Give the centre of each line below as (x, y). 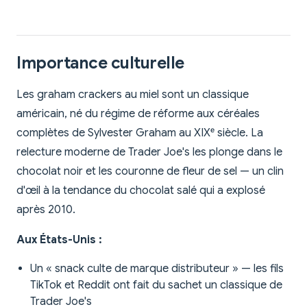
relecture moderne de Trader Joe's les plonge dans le (149, 152)
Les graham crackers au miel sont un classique (133, 94)
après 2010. (46, 209)
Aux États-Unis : (59, 240)
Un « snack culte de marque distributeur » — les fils (157, 268)
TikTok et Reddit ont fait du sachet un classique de (156, 285)
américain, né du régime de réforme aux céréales (138, 113)
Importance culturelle (100, 63)
